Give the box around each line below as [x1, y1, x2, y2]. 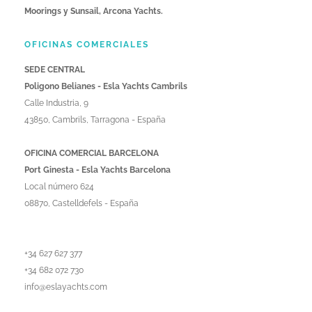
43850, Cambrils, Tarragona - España [24, 114, 166, 125]
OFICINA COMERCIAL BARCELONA [24, 148, 159, 158]
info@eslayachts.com [24, 281, 107, 292]
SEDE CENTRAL [24, 64, 85, 75]
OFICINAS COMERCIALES [24, 39, 149, 49]
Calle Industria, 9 [24, 97, 88, 108]
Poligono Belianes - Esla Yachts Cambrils [24, 81, 187, 91]
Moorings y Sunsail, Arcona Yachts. [24, 6, 163, 16]
